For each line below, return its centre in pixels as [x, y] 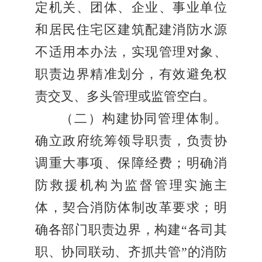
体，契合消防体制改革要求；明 [131, 208]
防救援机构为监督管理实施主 [131, 186]
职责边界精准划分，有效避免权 [131, 75]
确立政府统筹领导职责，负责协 [131, 141]
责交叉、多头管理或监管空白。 [125, 97]
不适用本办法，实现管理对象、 [131, 52]
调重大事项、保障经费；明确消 [131, 163]
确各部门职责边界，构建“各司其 [131, 230]
